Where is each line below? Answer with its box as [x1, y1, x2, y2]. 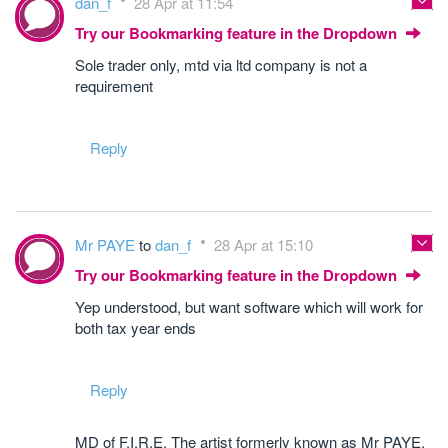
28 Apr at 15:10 [214, 234, 313, 255]
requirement [75, 75, 153, 96]
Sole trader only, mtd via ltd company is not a [75, 54, 367, 75]
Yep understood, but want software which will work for [75, 296, 423, 317]
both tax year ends [75, 317, 196, 338]
